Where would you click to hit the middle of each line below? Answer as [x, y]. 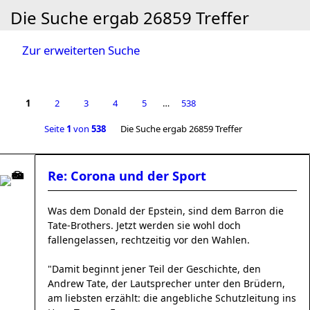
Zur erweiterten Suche [81, 50]
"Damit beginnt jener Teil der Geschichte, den [154, 269]
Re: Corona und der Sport [127, 176]
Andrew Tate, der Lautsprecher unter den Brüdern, [166, 283]
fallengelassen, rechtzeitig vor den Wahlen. [149, 240]
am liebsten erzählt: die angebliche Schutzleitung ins [172, 298]
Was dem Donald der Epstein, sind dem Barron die [166, 211]
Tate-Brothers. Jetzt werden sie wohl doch [144, 225]
